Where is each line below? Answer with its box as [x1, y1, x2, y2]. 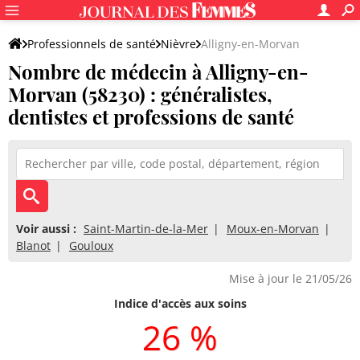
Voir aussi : [16, 221, 76, 236]
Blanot [16, 238, 51, 253]
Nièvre [161, 36, 196, 51]
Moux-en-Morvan [227, 221, 319, 236]
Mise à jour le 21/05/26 [229, 271, 352, 286]
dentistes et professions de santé [8, 104, 294, 129]
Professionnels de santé [27, 36, 156, 51]
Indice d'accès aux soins [113, 296, 247, 311]
